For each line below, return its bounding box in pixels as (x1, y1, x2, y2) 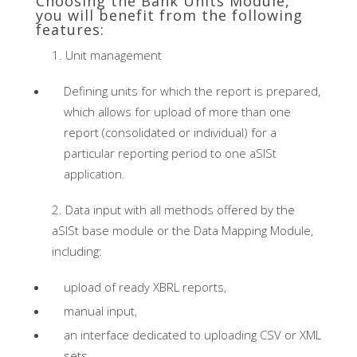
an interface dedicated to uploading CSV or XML (63, 327, 321, 343)
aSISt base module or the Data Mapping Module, (51, 222, 313, 239)
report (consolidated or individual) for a (63, 124, 277, 141)
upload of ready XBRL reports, (63, 279, 226, 296)
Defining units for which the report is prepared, (63, 83, 320, 100)
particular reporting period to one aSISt (63, 145, 277, 162)
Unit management (65, 47, 162, 64)
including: (51, 243, 102, 260)
